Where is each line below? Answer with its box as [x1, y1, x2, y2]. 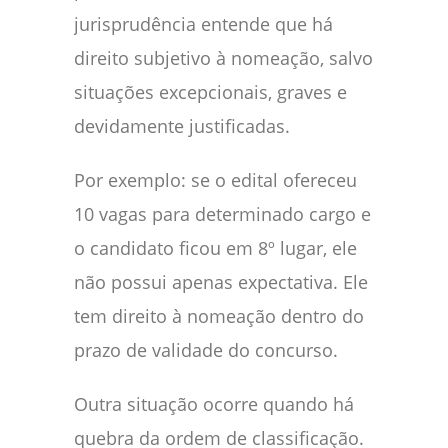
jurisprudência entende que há [74, 11, 333, 36]
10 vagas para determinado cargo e [74, 201, 371, 226]
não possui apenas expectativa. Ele [74, 269, 368, 294]
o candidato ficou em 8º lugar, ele [74, 235, 357, 260]
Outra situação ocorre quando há [74, 391, 354, 416]
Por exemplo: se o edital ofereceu [74, 167, 357, 192]
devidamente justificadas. [74, 113, 290, 138]
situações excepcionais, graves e [74, 79, 347, 104]
